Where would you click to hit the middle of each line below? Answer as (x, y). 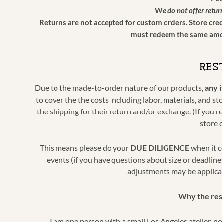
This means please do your (85, 148)
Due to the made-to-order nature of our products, (120, 87)
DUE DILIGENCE (160, 148)
